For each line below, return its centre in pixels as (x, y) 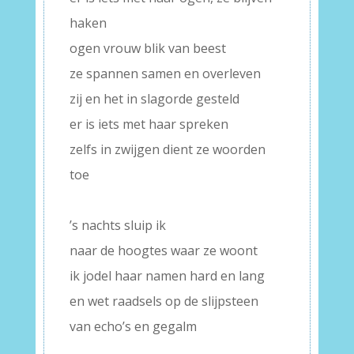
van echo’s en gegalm (133, 327)
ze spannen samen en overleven (165, 74)
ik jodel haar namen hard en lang (167, 276)
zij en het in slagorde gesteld (154, 99)
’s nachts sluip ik (117, 226)
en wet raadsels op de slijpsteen (164, 301)
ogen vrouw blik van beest (147, 49)
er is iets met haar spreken (149, 124)
